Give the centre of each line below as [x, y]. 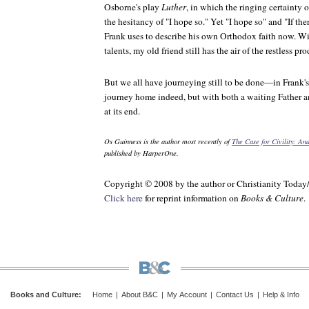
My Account [187, 295]
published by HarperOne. [141, 153]
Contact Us [235, 295]
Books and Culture [44, 295]
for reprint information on [192, 198]
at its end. [122, 111]
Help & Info [281, 295]
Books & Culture [272, 198]
